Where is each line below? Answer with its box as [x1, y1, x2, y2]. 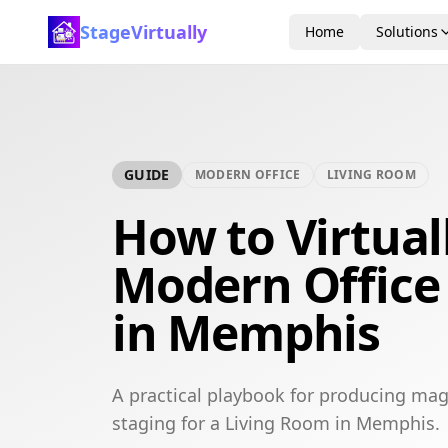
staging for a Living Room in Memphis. [112, 411, 440, 435]
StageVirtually [80, 20, 207, 44]
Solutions [376, 22, 438, 41]
